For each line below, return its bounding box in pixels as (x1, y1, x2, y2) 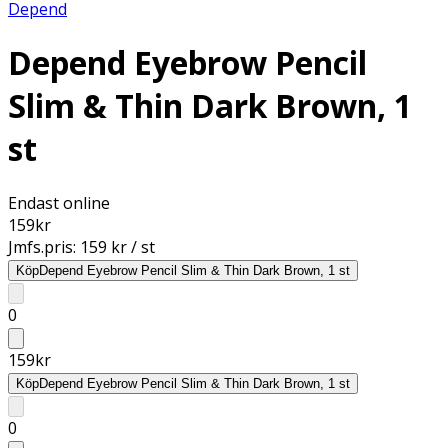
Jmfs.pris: (8, 235, 80, 258)
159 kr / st (80, 235, 155, 258)
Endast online (8, 191, 110, 214)
